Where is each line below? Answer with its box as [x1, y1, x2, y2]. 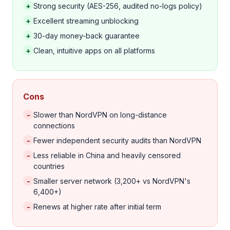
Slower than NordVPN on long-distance [33, 110, 167, 119]
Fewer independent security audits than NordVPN [33, 136, 201, 145]
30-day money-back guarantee [33, 31, 140, 40]
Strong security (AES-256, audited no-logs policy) [33, 2, 202, 10]
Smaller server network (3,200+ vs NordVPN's [33, 177, 190, 185]
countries [33, 162, 65, 170]
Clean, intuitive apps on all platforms [33, 46, 155, 55]
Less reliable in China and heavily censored [33, 151, 181, 160]
